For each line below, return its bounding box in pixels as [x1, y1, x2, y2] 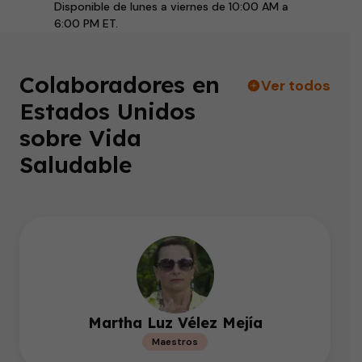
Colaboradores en [19, 70, 220, 99]
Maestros [151, 335, 199, 348]
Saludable [19, 150, 132, 179]
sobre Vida [19, 124, 141, 152]
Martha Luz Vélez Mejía [87, 314, 263, 332]
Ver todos [261, 75, 330, 95]
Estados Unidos [19, 97, 196, 125]
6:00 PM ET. [53, 16, 118, 31]
